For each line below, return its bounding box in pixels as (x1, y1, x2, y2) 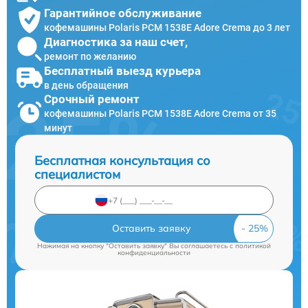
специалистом (34, 166, 120, 182)
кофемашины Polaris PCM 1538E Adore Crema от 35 (44, 108, 276, 119)
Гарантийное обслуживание (44, 5, 201, 20)
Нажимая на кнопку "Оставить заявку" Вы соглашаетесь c (37, 241, 235, 250)
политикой (235, 241, 271, 250)
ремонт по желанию (44, 50, 136, 62)
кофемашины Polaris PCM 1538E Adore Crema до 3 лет (44, 21, 290, 33)
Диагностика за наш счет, (44, 34, 188, 49)
